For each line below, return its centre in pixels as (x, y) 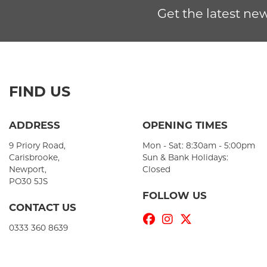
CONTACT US (43, 208)
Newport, (28, 170)
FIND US (40, 92)
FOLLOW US (175, 196)
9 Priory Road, (37, 146)
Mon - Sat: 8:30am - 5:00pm (199, 146)
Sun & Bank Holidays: (185, 158)
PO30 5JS (28, 181)
